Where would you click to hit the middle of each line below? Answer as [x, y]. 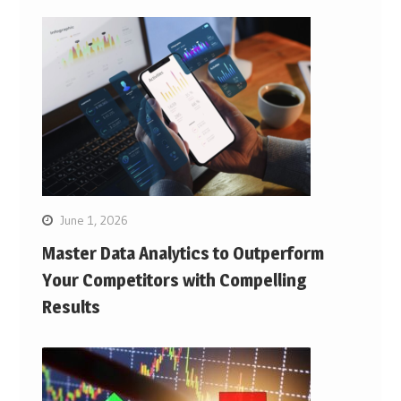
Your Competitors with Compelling [174, 280]
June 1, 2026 [94, 220]
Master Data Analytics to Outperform [183, 253]
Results [71, 307]
